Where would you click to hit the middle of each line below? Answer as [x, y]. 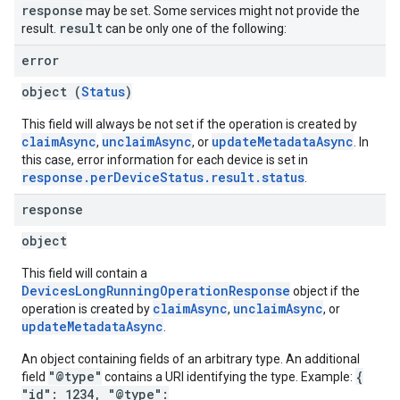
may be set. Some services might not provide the [221, 11]
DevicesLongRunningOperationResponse [156, 291]
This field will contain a [84, 273]
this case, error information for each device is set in [165, 160]
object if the [325, 291]
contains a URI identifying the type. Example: [229, 377]
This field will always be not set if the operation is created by [189, 124]
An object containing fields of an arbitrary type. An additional [191, 359]
